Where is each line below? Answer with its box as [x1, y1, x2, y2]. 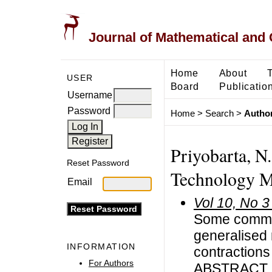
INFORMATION [67, 242, 136, 252]
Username [67, 89, 112, 100]
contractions [193, 243, 270, 260]
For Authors [89, 257, 134, 268]
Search [205, 108, 234, 119]
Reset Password [67, 158, 129, 168]
